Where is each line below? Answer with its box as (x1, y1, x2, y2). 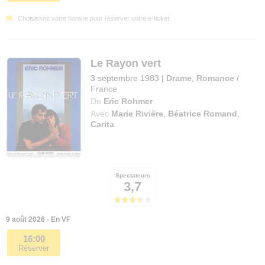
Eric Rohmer (104, 96, 153, 106)
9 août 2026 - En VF (6, 215, 70, 224)
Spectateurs (115, 172, 150, 179)
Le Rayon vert (91, 57, 161, 70)
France (91, 84, 118, 94)
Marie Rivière (111, 109, 164, 119)
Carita (91, 119, 115, 130)
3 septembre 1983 (91, 73, 160, 83)
